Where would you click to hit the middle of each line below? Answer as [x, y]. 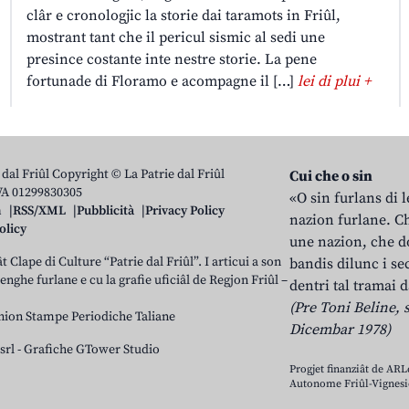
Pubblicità [105, 210]
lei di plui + [334, 81]
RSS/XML [39, 210]
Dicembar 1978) [341, 329]
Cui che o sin [331, 176]
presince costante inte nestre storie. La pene [171, 59]
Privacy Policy [185, 210]
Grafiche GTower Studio [92, 349]
